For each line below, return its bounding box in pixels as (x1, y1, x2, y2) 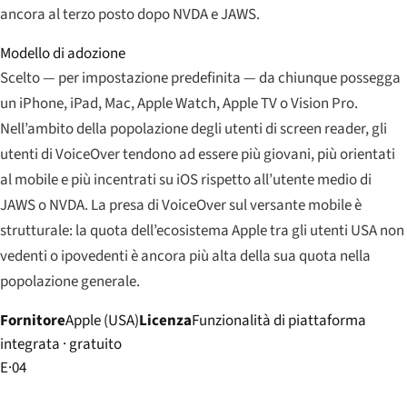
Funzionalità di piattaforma (192, 309, 366, 332)
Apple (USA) (65, 309, 139, 332)
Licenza (139, 309, 192, 332)
